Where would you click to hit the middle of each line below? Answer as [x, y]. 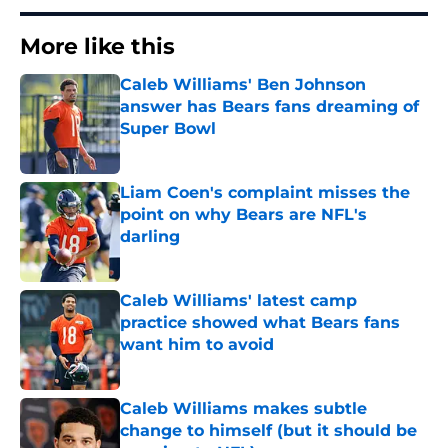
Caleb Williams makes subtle [243, 409]
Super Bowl [168, 129]
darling [150, 237]
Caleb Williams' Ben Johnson [243, 85]
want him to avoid [197, 345]
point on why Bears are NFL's [243, 215]
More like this [97, 47]
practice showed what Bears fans [260, 323]
